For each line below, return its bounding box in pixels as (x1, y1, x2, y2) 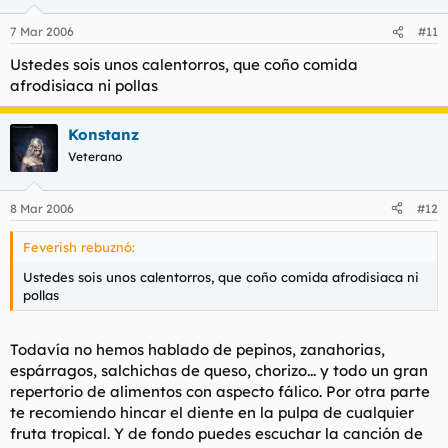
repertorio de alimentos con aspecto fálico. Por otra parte (10, 382, 430, 401)
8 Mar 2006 (10, 200, 74, 216)
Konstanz (68, 125, 139, 144)
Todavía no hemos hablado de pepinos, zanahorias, (10, 340, 385, 359)
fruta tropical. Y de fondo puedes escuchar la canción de (10, 424, 423, 443)
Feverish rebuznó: (23, 238, 135, 255)
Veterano (68, 149, 122, 164)
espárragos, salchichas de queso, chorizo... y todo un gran (10, 361, 428, 380)
